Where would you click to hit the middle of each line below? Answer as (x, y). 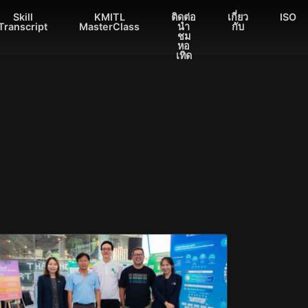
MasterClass (109, 26)
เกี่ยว (238, 17)
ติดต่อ (184, 17)
